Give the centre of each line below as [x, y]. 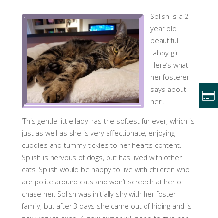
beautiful [164, 41]
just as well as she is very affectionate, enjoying [98, 133]
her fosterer [170, 77]
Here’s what [170, 65]
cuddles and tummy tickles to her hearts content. [101, 145]
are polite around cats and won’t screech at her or [102, 182]
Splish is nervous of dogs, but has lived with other [101, 157]
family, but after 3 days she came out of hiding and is [107, 206]
